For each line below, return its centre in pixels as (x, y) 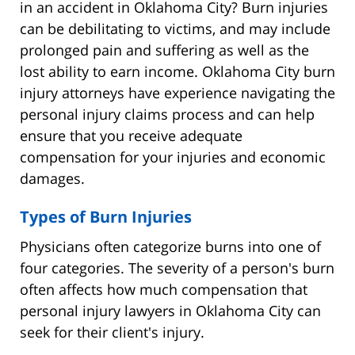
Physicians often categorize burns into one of (170, 246)
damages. (52, 178)
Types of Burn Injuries (106, 216)
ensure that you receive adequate (131, 135)
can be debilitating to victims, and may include (175, 28)
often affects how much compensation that (164, 289)
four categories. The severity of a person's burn (177, 267)
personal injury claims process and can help (167, 114)
